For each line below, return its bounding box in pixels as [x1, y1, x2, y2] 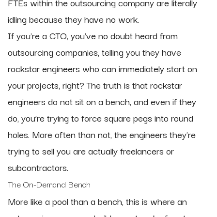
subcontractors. [8, 160, 71, 175]
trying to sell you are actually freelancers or [8, 143, 174, 158]
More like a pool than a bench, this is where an [8, 194, 187, 209]
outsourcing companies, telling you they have [8, 45, 181, 60]
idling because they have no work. [8, 12, 139, 27]
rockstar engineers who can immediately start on [8, 61, 197, 76]
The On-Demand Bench [8, 177, 91, 191]
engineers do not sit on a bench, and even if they [8, 94, 196, 109]
